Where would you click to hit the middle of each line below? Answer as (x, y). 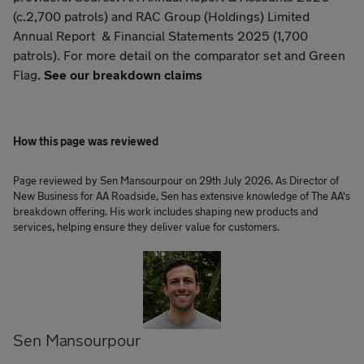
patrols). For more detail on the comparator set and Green (179, 54)
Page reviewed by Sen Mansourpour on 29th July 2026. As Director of (176, 180)
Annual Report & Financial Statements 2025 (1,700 (160, 35)
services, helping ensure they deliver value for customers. (146, 226)
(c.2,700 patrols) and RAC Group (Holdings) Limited (161, 15)
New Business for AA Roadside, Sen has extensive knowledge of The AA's (182, 195)
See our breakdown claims (123, 74)
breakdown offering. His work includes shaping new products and (166, 211)
